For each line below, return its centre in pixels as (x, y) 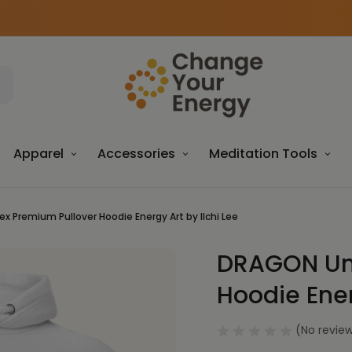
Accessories (136, 154)
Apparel (38, 154)
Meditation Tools (263, 154)
